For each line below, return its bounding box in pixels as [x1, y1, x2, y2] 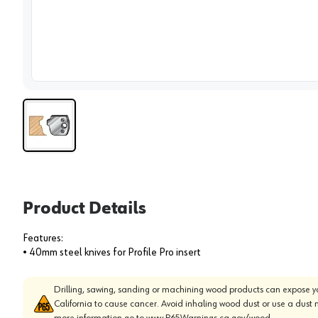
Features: [23, 232, 63, 244]
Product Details [23, 199, 146, 217]
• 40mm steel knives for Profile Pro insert [23, 246, 201, 258]
